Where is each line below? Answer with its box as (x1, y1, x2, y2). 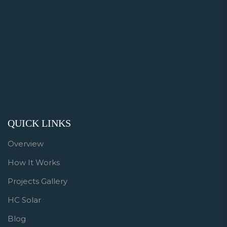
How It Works (8, 158, 60, 168)
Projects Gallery (8, 176, 67, 186)
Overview (8, 139, 44, 149)
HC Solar (8, 195, 41, 205)
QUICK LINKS (8, 118, 71, 129)
